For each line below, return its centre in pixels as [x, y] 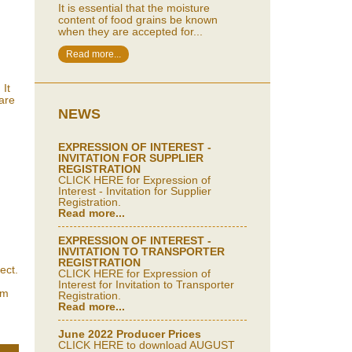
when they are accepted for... [130, 31]
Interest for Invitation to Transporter [146, 284]
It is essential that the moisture [134, 8]
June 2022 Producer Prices [130, 334]
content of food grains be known [138, 20]
